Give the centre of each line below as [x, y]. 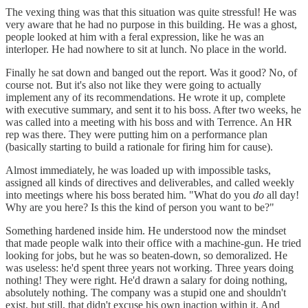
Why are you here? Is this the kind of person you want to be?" [140, 207]
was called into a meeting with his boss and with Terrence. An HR [149, 122]
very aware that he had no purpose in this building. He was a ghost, [151, 24]
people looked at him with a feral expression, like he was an [135, 36]
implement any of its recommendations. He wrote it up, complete [145, 97]
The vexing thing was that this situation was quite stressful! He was [151, 12]
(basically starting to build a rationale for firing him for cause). [139, 146]
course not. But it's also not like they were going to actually [133, 85]
